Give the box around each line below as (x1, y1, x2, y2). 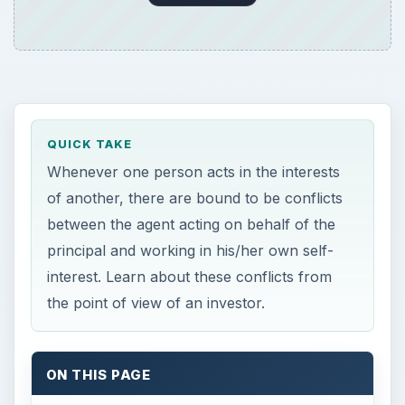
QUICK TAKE (47, 137, 133, 152)
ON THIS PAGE (45, 366, 152, 383)
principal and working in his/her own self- (47, 240, 334, 259)
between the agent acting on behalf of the (47, 214, 336, 233)
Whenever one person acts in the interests (47, 162, 341, 181)
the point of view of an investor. (47, 293, 266, 312)
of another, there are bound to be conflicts (47, 188, 344, 207)
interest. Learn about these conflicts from (47, 267, 333, 286)
